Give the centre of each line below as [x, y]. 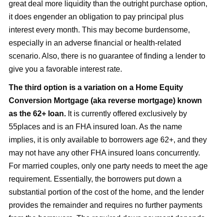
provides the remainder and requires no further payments [106, 205]
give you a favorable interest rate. [66, 69]
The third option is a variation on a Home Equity [96, 87]
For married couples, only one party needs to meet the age [108, 166]
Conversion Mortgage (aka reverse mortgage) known [106, 100]
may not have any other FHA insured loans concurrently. [105, 153]
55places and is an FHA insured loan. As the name [96, 126]
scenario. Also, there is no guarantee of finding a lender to [107, 56]
